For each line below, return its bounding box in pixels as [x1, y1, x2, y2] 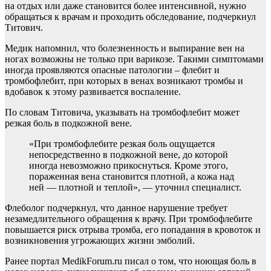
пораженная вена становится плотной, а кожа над [29, 171, 234, 182]
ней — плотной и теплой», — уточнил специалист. [29, 182, 241, 193]
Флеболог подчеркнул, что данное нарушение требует [5, 203, 227, 214]
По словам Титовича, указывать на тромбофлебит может [5, 107, 240, 118]
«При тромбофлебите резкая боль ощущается [29, 139, 215, 149]
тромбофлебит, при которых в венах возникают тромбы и [5, 76, 243, 87]
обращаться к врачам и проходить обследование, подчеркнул [5, 11, 256, 22]
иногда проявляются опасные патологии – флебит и [5, 65, 220, 76]
